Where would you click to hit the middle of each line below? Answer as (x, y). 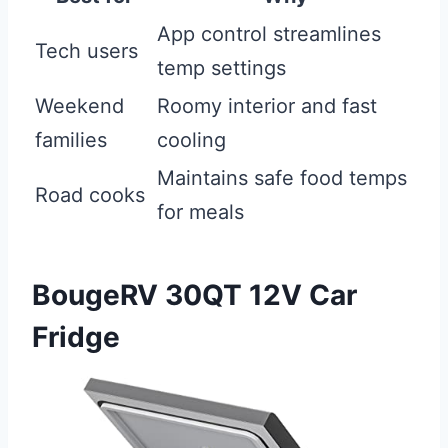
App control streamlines (269, 34)
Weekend (79, 106)
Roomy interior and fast (267, 106)
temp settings (221, 68)
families (71, 140)
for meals (200, 212)
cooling (191, 140)
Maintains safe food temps (282, 178)
